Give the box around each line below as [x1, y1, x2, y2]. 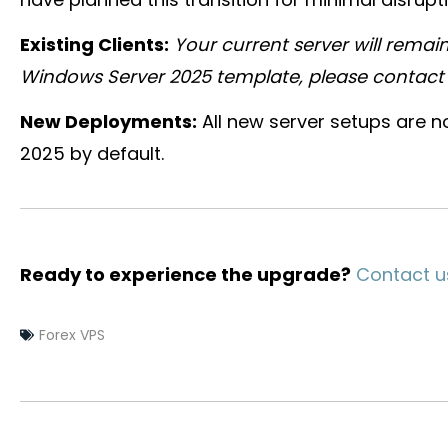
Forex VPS [39, 324, 105, 345]
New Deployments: [20, 108, 197, 134]
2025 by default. [20, 140, 164, 166]
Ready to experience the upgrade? [20, 261, 351, 287]
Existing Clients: [20, 31, 169, 57]
